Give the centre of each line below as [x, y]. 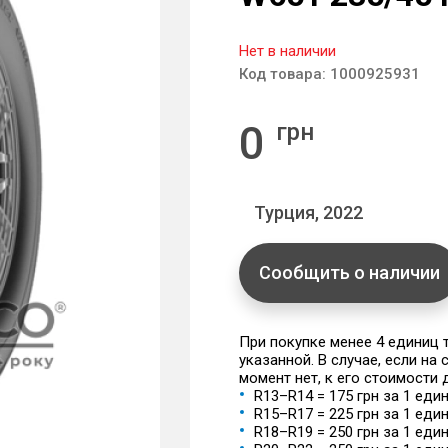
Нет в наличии [287, 51]
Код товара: [284, 74]
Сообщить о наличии [349, 272]
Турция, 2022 [308, 212]
